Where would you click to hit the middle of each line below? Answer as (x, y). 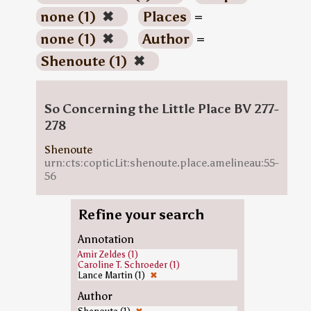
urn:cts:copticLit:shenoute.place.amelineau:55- (161, 163)
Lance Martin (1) (112, 275)
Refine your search (141, 215)
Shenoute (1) (85, 61)
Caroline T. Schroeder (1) (128, 265)
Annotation (106, 239)
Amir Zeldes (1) (108, 254)
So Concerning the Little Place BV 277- (161, 109)
